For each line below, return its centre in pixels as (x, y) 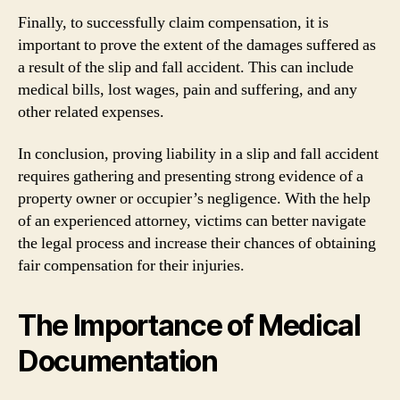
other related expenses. (91, 112)
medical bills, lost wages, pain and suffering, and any (187, 89)
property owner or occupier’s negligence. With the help (194, 199)
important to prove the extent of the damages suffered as (197, 45)
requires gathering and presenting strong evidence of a (191, 176)
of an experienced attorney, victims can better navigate (192, 221)
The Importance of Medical (189, 325)
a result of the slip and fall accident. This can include (186, 67)
